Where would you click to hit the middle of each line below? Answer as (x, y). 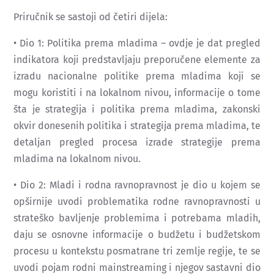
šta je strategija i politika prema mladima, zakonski (137, 109)
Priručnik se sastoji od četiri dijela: (91, 17)
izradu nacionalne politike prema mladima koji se (137, 76)
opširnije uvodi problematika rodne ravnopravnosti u (137, 201)
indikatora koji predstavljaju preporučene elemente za (137, 59)
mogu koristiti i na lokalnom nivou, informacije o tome (137, 92)
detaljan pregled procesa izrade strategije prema (137, 142)
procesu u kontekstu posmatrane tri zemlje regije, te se (137, 251)
